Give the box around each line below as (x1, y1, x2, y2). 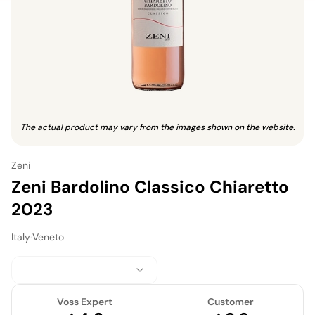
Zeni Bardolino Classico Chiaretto (11, 175, 289, 198)
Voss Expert (56, 295, 112, 308)
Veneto (32, 230, 64, 243)
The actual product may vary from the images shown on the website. (20, 121, 295, 133)
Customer (207, 295, 254, 308)
